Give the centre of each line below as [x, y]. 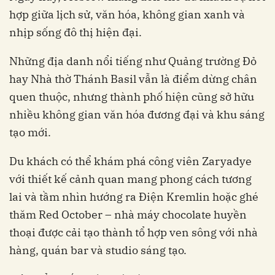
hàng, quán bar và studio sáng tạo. [98, 250]
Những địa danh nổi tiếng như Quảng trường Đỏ [133, 61]
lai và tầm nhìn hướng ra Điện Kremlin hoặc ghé [134, 197]
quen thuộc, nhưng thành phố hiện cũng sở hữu [132, 97]
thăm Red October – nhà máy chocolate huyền [128, 215]
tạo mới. [30, 133]
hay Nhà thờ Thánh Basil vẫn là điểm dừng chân [133, 79]
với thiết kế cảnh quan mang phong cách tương [130, 179]
